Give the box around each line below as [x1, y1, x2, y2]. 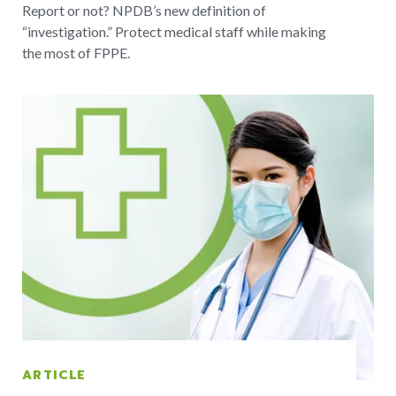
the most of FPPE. [22, 44, 130, 62]
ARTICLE [22, 366, 87, 385]
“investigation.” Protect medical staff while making [22, 23, 326, 41]
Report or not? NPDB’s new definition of [22, 2, 266, 19]
